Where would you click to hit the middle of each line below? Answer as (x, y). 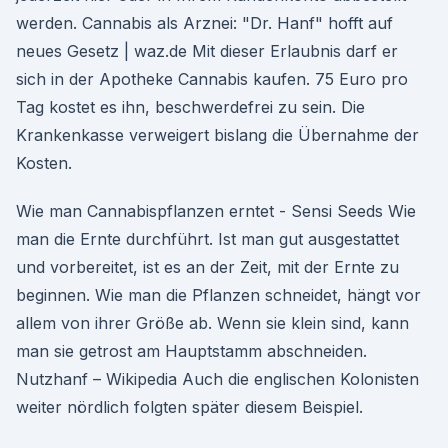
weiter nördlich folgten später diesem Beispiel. (189, 407)
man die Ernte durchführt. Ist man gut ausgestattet (207, 239)
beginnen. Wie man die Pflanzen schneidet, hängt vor (218, 295)
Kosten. (44, 163)
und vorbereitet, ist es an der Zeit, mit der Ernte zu (207, 267)
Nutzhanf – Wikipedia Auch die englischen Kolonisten (217, 379)
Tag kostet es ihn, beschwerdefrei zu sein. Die (190, 107)
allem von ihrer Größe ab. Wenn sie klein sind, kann (212, 323)
